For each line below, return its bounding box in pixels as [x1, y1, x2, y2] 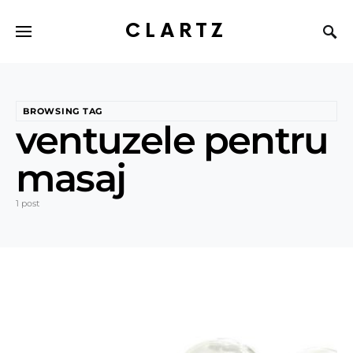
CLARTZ [125, 19, 228, 43]
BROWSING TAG [23, 106, 103, 117]
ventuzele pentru [16, 117, 329, 163]
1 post [16, 198, 39, 209]
